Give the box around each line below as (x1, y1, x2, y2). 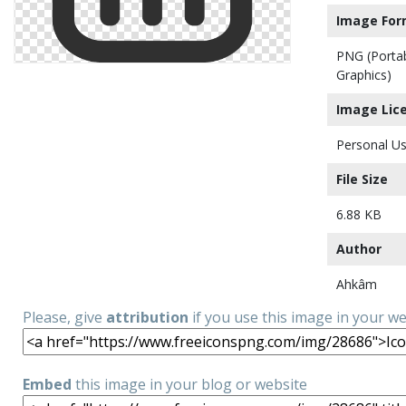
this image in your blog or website (72, 374, 307, 394)
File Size (336, 170, 388, 188)
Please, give (23, 307, 106, 327)
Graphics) (336, 66, 391, 83)
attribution (106, 307, 188, 327)
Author (336, 240, 382, 257)
